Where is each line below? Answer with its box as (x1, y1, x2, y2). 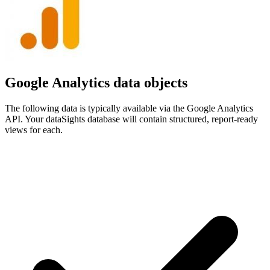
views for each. (5, 125, 63, 136)
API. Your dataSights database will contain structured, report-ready (5, 114, 258, 125)
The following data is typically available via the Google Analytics (5, 103, 253, 114)
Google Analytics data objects (5, 75, 187, 91)
